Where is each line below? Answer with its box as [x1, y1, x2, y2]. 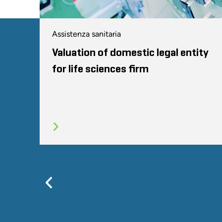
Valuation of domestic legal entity [52, 47, 209, 58]
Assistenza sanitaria [52, 29, 121, 39]
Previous [54, 173, 110, 192]
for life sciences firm [52, 63, 149, 75]
